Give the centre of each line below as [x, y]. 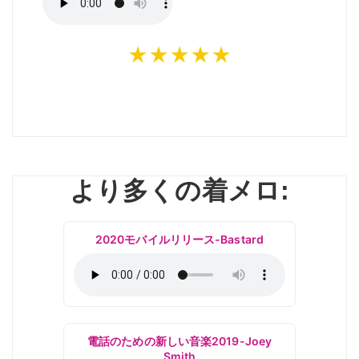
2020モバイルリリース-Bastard [179, 239]
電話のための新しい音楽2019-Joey [179, 341]
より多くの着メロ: [179, 191]
